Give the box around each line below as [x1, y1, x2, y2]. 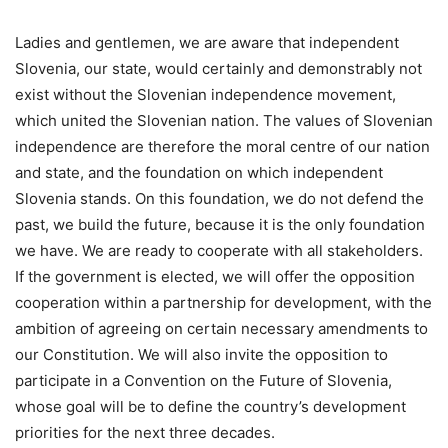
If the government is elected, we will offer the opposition [15, 266, 415, 286]
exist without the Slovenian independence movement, [15, 84, 396, 104]
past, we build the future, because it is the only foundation [15, 214, 425, 234]
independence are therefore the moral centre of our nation [15, 136, 430, 156]
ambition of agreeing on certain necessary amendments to [15, 318, 428, 338]
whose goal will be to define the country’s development [15, 396, 406, 416]
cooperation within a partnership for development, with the [15, 292, 432, 312]
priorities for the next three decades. [15, 422, 275, 442]
